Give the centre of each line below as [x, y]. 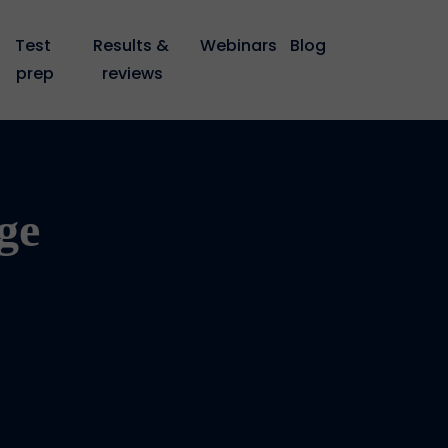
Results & [130, 45]
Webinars [239, 45]
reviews [133, 73]
